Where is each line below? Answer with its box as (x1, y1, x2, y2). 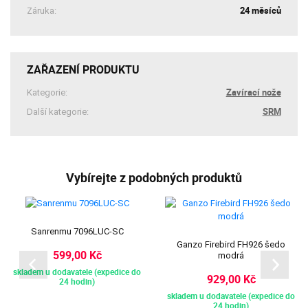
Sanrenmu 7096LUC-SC (30, 226, 124, 237)
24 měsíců (239, 4, 281, 17)
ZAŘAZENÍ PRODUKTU (27, 62, 140, 78)
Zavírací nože (225, 86, 281, 99)
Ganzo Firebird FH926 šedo (177, 239, 285, 250)
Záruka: (27, 5, 57, 16)
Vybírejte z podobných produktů (66, 168, 242, 186)
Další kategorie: (27, 106, 89, 117)
